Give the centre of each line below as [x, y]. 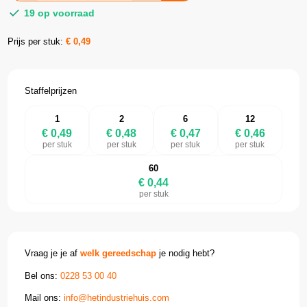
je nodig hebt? [186, 254]
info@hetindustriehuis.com [117, 297]
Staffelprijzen [51, 91]
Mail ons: [45, 297]
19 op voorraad [58, 13]
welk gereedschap [119, 254]
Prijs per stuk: [37, 42]
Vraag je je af [53, 254]
